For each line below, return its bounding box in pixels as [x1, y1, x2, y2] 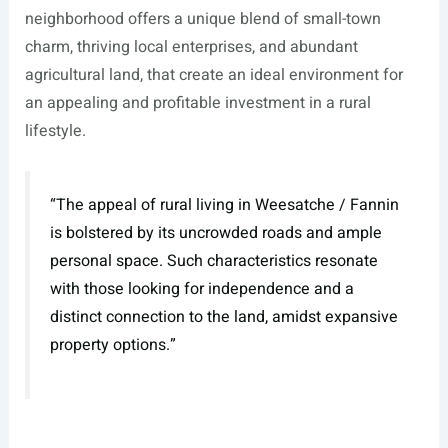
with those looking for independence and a [49, 276, 354, 301]
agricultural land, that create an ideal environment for [24, 62, 403, 87]
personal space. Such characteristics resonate [49, 248, 378, 273]
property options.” [49, 332, 176, 357]
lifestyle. [24, 118, 86, 143]
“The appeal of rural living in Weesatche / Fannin [49, 192, 399, 217]
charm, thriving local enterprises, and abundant [24, 34, 358, 59]
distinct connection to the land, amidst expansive [49, 304, 398, 329]
